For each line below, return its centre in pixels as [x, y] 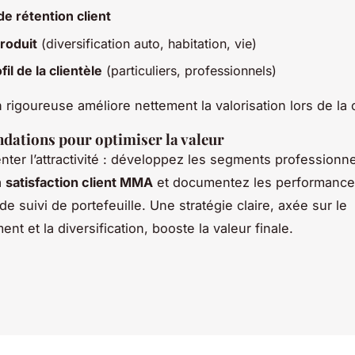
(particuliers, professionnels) [189, 71]
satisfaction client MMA [79, 183]
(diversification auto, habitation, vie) [147, 43]
